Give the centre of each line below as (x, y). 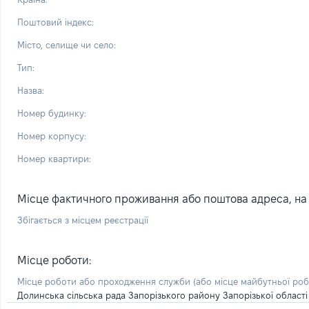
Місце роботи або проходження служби (105, 281)
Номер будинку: (52, 113)
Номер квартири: (54, 159)
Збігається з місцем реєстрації (83, 220)
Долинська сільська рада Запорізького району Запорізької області (162, 295)
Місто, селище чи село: (67, 45)
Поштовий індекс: (56, 22)
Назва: (31, 90)
